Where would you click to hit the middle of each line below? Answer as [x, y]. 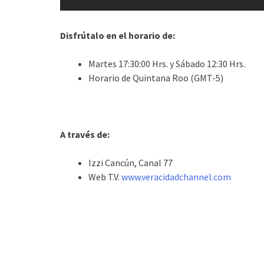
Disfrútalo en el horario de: [118, 35]
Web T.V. [105, 177]
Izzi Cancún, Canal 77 [131, 163]
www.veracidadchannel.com [176, 177]
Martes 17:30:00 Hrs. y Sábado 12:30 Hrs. [167, 64]
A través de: [85, 134]
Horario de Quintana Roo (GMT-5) [156, 78]
